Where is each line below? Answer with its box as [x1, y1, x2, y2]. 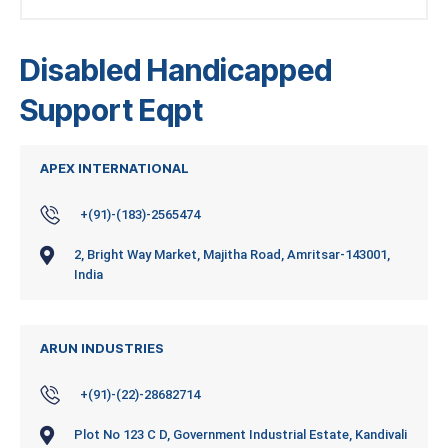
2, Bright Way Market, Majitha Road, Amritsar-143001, [74, 247, 390, 263]
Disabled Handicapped [20, 52, 332, 89]
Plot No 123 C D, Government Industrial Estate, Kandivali [74, 427, 407, 443]
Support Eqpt [20, 92, 203, 129]
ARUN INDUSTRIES [40, 340, 164, 357]
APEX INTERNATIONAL [40, 160, 189, 177]
